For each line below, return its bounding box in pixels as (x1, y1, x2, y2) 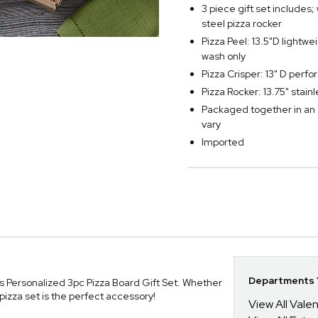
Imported (202, 136, 244, 148)
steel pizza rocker (202, 17, 282, 30)
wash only (202, 50, 246, 62)
